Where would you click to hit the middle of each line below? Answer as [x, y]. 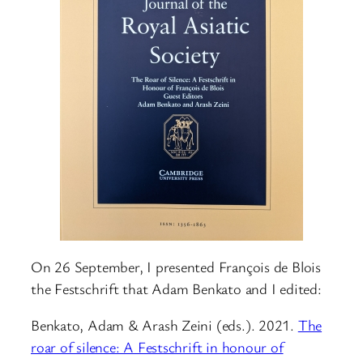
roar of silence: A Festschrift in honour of [157, 347]
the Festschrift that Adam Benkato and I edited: [176, 288]
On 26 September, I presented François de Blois [176, 266]
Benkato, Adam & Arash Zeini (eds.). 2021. [164, 325]
